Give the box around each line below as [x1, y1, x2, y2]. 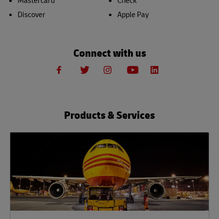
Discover [18, 9, 45, 20]
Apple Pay [117, 9, 149, 20]
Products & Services [64, 107, 155, 122]
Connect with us [73, 44, 146, 60]
